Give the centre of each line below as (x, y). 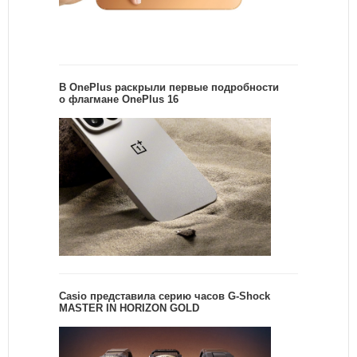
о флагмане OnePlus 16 (119, 100)
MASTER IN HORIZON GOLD (129, 308)
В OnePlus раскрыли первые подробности (169, 88)
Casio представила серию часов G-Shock (165, 296)
